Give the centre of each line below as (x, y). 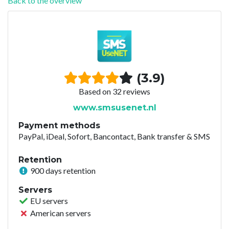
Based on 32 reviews (114, 91)
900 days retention (62, 170)
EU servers (48, 200)
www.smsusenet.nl (114, 107)
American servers (60, 213)
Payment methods (59, 125)
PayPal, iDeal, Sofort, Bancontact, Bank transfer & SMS (114, 136)
